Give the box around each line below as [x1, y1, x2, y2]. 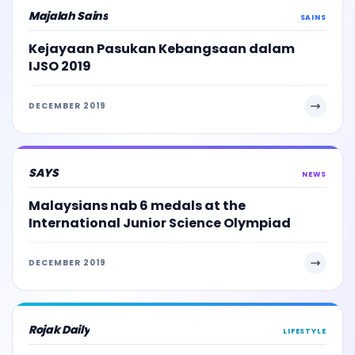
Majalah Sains [29, 7, 109, 24]
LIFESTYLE [282, 326, 326, 336]
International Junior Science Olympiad [29, 213, 291, 232]
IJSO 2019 [29, 56, 91, 75]
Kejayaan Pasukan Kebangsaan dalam [29, 39, 295, 58]
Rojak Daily [29, 321, 90, 338]
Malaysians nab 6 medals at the [29, 196, 246, 215]
